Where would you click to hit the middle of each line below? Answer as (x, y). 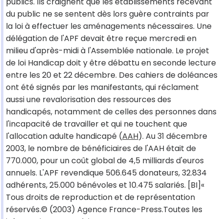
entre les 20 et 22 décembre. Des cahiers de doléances (112, 75)
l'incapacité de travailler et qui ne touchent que (97, 124)
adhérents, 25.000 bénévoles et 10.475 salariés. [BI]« (105, 185)
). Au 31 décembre (173, 136)
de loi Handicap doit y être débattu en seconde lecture (111, 63)
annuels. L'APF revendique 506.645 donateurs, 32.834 (106, 173)
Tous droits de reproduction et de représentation (100, 197)
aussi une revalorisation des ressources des (88, 100)
